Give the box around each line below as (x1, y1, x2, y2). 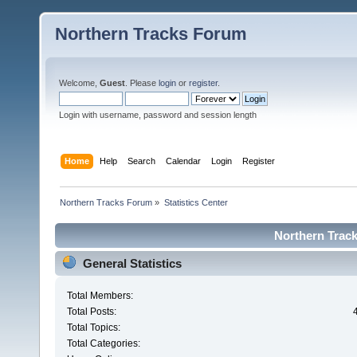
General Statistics (83, 256, 182, 270)
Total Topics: (66, 322, 120, 334)
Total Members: (66, 290, 133, 302)
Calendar (166, 155, 202, 166)
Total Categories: (66, 338, 140, 350)
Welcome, (59, 78, 100, 88)
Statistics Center (163, 197, 228, 207)
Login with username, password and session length (59, 110, 257, 120)
